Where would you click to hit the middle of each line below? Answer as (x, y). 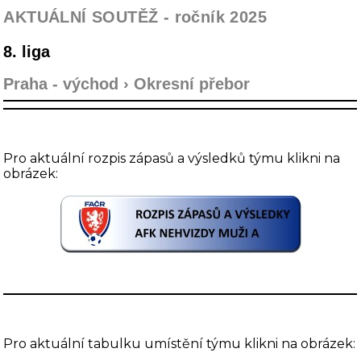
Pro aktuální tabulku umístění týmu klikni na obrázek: (180, 344)
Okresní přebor (195, 84)
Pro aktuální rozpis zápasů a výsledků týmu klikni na (172, 159)
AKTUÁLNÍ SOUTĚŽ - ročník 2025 (135, 17)
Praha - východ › (69, 84)
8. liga (27, 52)
